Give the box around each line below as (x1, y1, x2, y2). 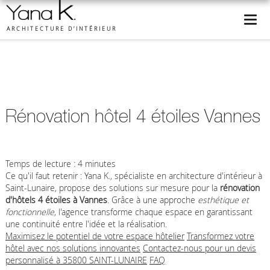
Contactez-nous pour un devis (142, 242, 256, 254)
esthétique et (197, 194, 249, 206)
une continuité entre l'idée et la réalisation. (5, 218, 167, 230)
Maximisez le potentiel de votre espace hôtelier (5, 230, 184, 242)
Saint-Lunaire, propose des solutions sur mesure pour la (5, 182, 220, 193)
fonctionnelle (5, 206, 54, 218)
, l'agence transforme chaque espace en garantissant (54, 206, 253, 218)
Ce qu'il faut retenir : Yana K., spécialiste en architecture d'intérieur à (5, 170, 262, 181)
